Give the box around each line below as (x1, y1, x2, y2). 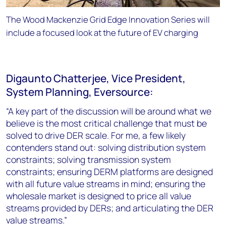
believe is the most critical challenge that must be (6, 117, 207, 129)
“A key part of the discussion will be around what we (6, 104, 211, 117)
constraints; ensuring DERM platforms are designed (6, 165, 213, 178)
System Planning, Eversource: (6, 84, 153, 99)
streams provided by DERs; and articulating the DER (6, 201, 213, 214)
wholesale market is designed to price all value (6, 189, 191, 202)
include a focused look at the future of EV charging (6, 26, 198, 38)
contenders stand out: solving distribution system (6, 141, 206, 153)
